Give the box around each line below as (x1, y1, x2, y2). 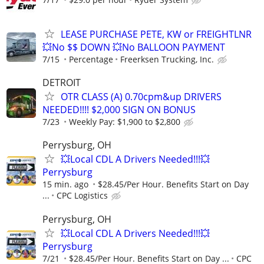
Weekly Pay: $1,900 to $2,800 (69, 116, 180, 128)
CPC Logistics (57, 190, 108, 202)
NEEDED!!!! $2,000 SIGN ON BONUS (42, 103, 196, 117)
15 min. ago (42, 179, 88, 190)
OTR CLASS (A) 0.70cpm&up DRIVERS (61, 90, 222, 104)
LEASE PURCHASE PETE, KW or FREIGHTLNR (61, 28, 252, 41)
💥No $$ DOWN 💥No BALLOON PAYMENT (42, 41, 225, 54)
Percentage (69, 54, 113, 65)
